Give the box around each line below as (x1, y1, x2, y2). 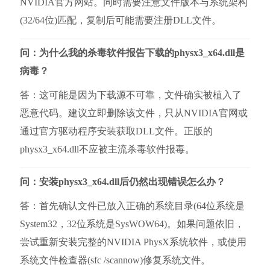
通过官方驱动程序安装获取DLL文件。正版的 (19, 125, 213, 136)
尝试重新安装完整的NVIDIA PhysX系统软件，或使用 (19, 236, 246, 247)
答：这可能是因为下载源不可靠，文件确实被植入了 (19, 89, 242, 100)
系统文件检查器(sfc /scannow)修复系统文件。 (19, 254, 210, 265)
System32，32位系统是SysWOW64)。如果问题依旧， (19, 218, 244, 229)
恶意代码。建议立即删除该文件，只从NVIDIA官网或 (19, 107, 248, 118)
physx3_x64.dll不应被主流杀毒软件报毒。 (19, 143, 195, 154)
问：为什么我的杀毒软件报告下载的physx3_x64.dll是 (19, 47, 245, 58)
